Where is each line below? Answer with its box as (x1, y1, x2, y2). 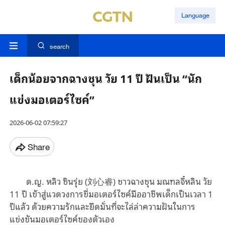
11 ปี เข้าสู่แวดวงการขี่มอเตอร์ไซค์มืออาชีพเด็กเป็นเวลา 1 (9, 187, 213, 201)
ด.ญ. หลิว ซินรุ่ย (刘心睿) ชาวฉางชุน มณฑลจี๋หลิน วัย (26, 174, 212, 188)
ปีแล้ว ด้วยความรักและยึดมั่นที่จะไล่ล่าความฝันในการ (9, 199, 195, 213)
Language (181, 11, 209, 20)
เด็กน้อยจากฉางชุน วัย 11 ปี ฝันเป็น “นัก (9, 69, 202, 87)
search (49, 42, 69, 51)
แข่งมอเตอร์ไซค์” (9, 90, 94, 108)
